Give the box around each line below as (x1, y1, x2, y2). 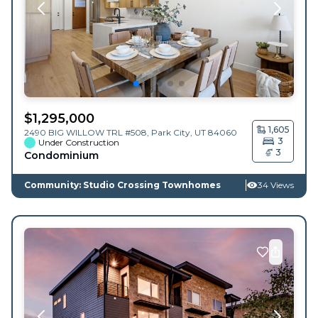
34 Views (258, 179, 294, 190)
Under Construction (38, 136, 119, 148)
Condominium (24, 148, 99, 162)
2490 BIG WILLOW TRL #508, (24, 126, 151, 138)
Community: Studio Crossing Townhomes (24, 179, 221, 190)
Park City (151, 126, 190, 138)
